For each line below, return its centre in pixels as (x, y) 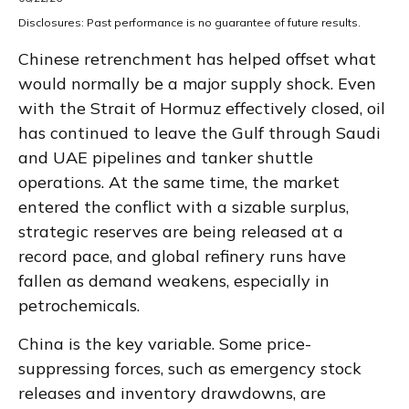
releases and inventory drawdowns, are (172, 393)
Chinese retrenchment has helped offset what (197, 58)
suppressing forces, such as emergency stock (190, 368)
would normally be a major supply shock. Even (197, 83)
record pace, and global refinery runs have (182, 256)
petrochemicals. (79, 305)
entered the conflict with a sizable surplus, (184, 206)
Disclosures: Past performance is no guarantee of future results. (189, 22)
